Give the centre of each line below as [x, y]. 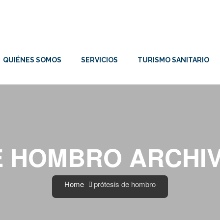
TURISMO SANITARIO [173, 60]
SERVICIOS [99, 60]
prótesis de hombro [125, 184]
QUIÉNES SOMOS [32, 60]
